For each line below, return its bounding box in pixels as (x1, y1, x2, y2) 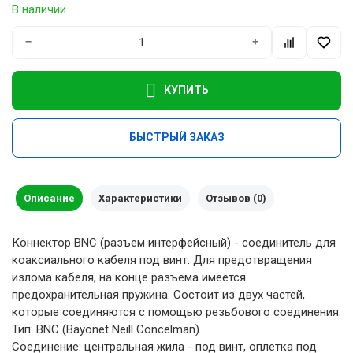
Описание (24, 191, 75, 204)
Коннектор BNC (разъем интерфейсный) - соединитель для (12, 235, 336, 250)
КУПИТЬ (163, 84, 209, 96)
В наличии (12, 2, 66, 17)
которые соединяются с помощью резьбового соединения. (12, 304, 341, 319)
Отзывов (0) (206, 191, 266, 204)
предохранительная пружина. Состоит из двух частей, (12, 287, 305, 302)
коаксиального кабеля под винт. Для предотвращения (12, 252, 312, 267)
